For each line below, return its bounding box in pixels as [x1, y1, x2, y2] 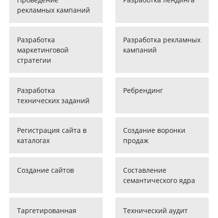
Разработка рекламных [123, 35, 200, 45]
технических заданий [17, 95, 90, 105]
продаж [123, 136, 148, 145]
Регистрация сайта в [17, 126, 87, 135]
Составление [123, 165, 166, 175]
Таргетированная [17, 205, 77, 215]
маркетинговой [17, 45, 69, 55]
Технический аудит [123, 205, 188, 215]
